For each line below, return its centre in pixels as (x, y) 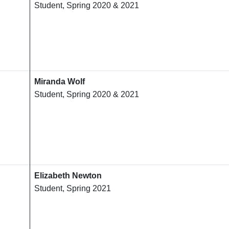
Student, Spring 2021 (73, 189)
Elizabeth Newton (68, 176)
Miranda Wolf (60, 82)
